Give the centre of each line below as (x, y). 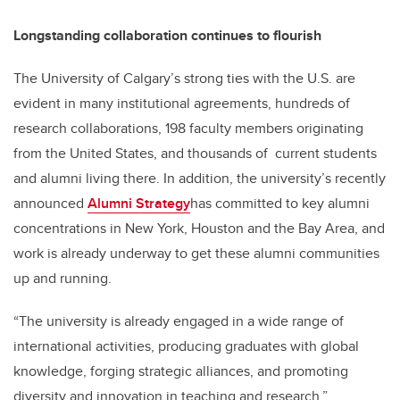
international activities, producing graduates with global (186, 346)
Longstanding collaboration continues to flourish (167, 35)
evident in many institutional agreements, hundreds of (182, 103)
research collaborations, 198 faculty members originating (188, 128)
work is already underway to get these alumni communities (196, 253)
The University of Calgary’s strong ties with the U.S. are (184, 78)
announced (50, 203)
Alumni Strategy (139, 203)
